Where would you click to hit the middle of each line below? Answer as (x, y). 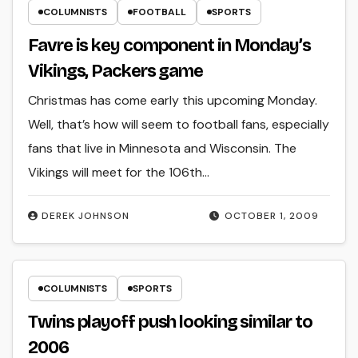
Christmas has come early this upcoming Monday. (173, 101)
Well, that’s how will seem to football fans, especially (179, 125)
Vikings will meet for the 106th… (119, 173)
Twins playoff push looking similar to (170, 322)
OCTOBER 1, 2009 (271, 216)
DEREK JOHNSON (86, 216)
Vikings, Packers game (116, 72)
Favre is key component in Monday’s (169, 46)
